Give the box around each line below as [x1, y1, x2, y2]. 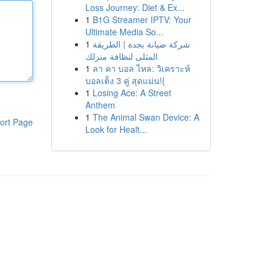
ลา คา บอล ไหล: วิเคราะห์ [92, 62, 190, 74]
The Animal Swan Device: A [92, 111, 199, 123]
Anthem [85, 99, 115, 111]
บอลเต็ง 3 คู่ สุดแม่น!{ [85, 74, 165, 87]
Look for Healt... [85, 123, 147, 135]
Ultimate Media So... [85, 26, 163, 38]
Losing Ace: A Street [92, 87, 171, 99]
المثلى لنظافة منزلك [85, 50, 158, 62]
